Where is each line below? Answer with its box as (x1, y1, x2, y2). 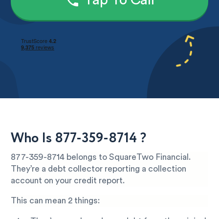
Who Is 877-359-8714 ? (11, 128, 147, 148)
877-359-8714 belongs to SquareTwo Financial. (11, 153, 191, 161)
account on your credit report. (11, 176, 125, 185)
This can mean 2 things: (11, 197, 100, 205)
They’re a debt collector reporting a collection (11, 164, 187, 173)
